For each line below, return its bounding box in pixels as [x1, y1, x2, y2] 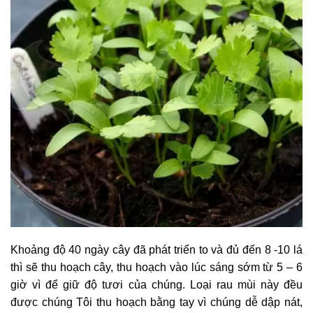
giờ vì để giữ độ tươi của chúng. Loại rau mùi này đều [10, 279, 303, 291]
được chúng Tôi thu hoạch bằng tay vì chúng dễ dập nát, [10, 296, 303, 309]
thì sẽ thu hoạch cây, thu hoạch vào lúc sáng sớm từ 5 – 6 [10, 261, 303, 274]
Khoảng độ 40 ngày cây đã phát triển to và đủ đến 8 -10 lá [10, 244, 303, 256]
